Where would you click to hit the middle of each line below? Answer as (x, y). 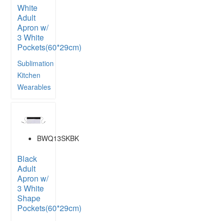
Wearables (34, 87)
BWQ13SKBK (58, 138)
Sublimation (36, 63)
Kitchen (29, 75)
